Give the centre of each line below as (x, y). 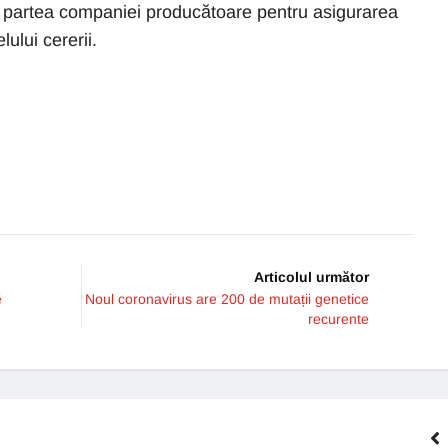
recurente (338, 319)
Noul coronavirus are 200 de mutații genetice (227, 299)
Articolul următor (311, 277)
